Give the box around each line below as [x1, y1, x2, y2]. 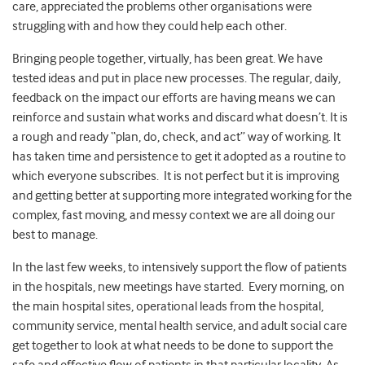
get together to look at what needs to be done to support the [12, 338, 333, 354]
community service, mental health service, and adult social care [12, 319, 347, 334]
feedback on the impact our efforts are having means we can [12, 90, 336, 106]
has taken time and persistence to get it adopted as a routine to [12, 149, 346, 165]
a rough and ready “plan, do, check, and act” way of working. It [12, 130, 341, 145]
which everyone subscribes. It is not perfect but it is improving [12, 169, 339, 184]
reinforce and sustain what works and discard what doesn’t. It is [12, 110, 348, 125]
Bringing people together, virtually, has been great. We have [12, 51, 323, 67]
